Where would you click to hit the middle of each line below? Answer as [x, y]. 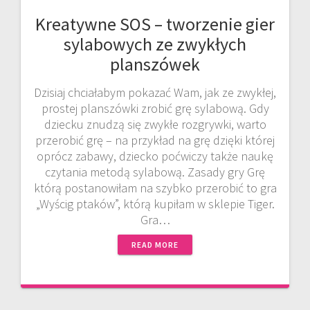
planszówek [155, 64]
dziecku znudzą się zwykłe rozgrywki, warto [155, 124]
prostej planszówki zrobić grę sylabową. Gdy [155, 108]
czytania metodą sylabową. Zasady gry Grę [155, 172]
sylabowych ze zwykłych [155, 44]
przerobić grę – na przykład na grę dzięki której [155, 140]
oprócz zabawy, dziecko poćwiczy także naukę [155, 156]
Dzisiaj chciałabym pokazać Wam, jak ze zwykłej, [155, 92]
